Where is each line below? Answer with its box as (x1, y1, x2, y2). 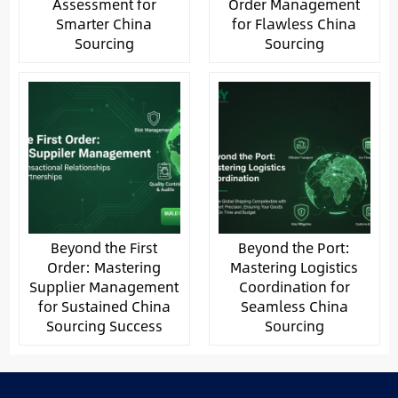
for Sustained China (37, 294, 171, 317)
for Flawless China (232, 12, 356, 35)
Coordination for (238, 275, 350, 298)
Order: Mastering (47, 255, 161, 278)
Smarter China (56, 12, 152, 35)
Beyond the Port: (238, 235, 350, 259)
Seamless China (240, 294, 348, 317)
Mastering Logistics (230, 255, 358, 278)
